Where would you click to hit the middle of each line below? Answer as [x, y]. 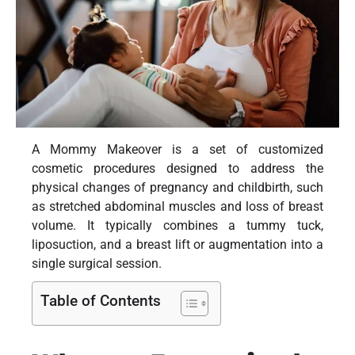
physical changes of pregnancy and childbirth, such [177, 187]
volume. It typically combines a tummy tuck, [177, 225]
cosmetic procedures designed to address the [177, 168]
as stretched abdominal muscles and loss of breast [177, 206]
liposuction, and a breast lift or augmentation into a [177, 244]
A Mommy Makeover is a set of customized [177, 149]
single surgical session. [97, 263]
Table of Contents [101, 300]
